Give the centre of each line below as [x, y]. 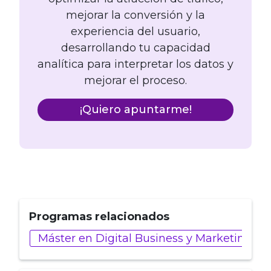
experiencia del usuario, [135, 31]
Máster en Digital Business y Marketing [145, 238]
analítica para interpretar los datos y [135, 64]
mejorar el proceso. [135, 80]
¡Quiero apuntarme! [135, 109]
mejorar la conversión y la [135, 15]
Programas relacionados [99, 216]
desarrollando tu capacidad [135, 47]
